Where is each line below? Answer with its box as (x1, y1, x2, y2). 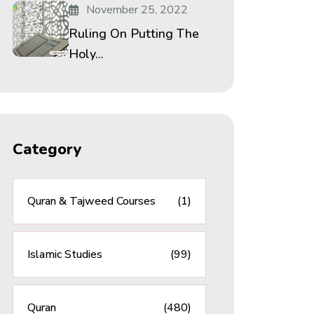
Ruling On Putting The (69, 25, 199, 42)
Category (13, 139, 82, 160)
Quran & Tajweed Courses (27, 193, 156, 209)
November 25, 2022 (86, 2, 188, 18)
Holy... (69, 46, 104, 62)
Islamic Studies (27, 247, 102, 262)
